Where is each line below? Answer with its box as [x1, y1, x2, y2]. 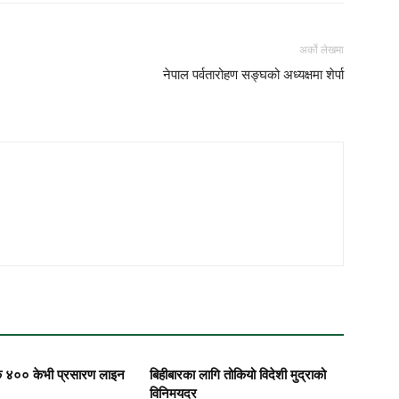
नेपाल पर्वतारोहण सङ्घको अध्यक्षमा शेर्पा [163, 66, 344, 83]
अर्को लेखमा [299, 43, 344, 56]
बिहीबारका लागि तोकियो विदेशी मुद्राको [150, 366, 326, 383]
